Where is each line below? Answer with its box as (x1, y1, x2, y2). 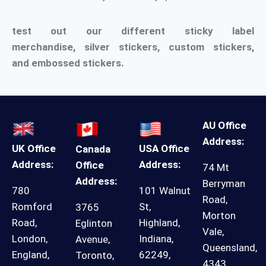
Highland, (139, 216, 180, 229)
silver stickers (84, 41, 157, 53)
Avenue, (75, 233, 110, 245)
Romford (12, 200, 52, 213)
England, (12, 248, 56, 261)
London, (12, 232, 47, 245)
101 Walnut (139, 184, 191, 197)
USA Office (139, 142, 189, 154)
